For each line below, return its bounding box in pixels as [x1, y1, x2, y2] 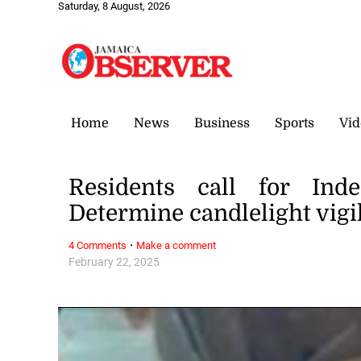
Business [194, 115, 250, 131]
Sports [275, 115, 314, 131]
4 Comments [68, 239, 127, 251]
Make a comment [136, 239, 217, 251]
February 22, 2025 [68, 255, 160, 269]
